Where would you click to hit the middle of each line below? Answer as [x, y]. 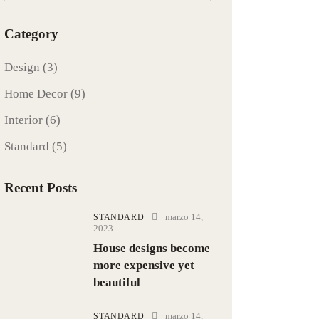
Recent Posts [41, 187]
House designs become [152, 248]
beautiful [117, 282]
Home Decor [36, 93]
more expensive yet [144, 265]
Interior [24, 120]
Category [32, 33]
